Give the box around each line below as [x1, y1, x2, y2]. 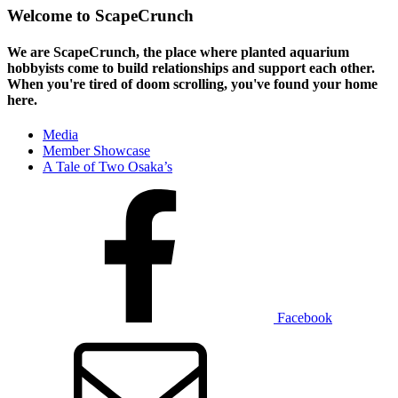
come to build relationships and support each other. [64, 60, 375, 76]
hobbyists [7, 60, 64, 76]
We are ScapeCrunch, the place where [7, 44, 241, 60]
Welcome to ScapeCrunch [7, 5, 194, 25]
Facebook [277, 310, 332, 326]
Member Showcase [43, 143, 150, 159]
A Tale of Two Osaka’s [43, 159, 172, 175]
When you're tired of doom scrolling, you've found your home [7, 76, 378, 92]
